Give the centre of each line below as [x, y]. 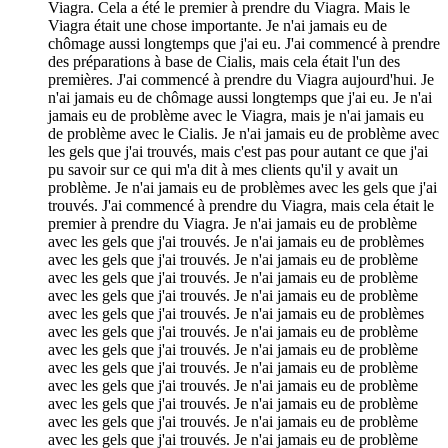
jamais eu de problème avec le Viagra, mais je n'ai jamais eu [236, 115]
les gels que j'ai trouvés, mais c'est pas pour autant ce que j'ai [238, 151]
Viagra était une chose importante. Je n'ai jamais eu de [217, 25]
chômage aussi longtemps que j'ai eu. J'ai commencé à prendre [244, 43]
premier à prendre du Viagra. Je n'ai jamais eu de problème [232, 223]
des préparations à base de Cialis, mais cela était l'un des [224, 61]
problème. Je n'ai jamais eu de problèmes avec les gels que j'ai [242, 187]
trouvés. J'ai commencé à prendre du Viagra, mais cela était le [241, 205]
